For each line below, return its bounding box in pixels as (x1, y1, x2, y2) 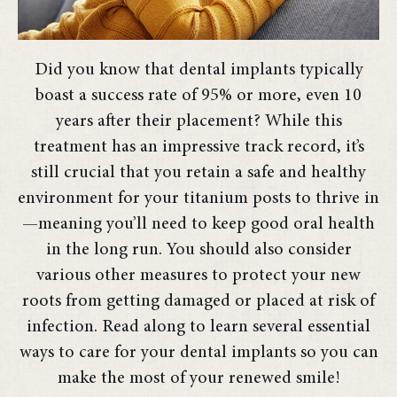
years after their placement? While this (55, 112, 342, 130)
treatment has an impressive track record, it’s (33, 137, 364, 156)
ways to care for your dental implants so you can (19, 343, 378, 362)
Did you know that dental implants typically (34, 60, 363, 79)
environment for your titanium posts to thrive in (18, 189, 379, 207)
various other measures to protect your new (36, 266, 361, 284)
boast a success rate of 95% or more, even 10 (35, 86, 362, 105)
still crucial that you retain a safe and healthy (31, 163, 366, 182)
